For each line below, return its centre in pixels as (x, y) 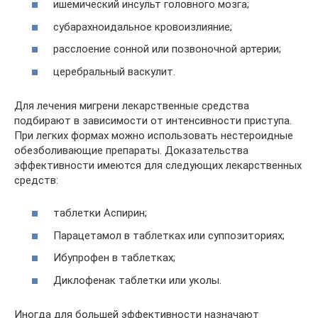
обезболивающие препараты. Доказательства (131, 150)
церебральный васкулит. (114, 71)
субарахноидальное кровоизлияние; (143, 27)
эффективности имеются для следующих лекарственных (158, 165)
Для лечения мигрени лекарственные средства (132, 105)
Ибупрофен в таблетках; (114, 258)
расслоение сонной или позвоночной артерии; (167, 49)
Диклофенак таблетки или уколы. (137, 280)
